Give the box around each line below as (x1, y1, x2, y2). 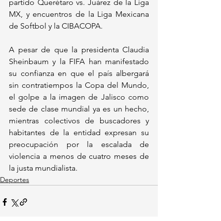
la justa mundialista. (9, 163, 77, 173)
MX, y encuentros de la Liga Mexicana (9, 9, 149, 19)
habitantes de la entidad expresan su (9, 128, 149, 138)
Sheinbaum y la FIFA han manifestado (9, 57, 149, 67)
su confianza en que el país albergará (9, 69, 149, 78)
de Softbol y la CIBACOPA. (9, 21, 105, 31)
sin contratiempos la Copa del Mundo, (9, 80, 149, 90)
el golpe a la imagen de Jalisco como (9, 92, 149, 102)
